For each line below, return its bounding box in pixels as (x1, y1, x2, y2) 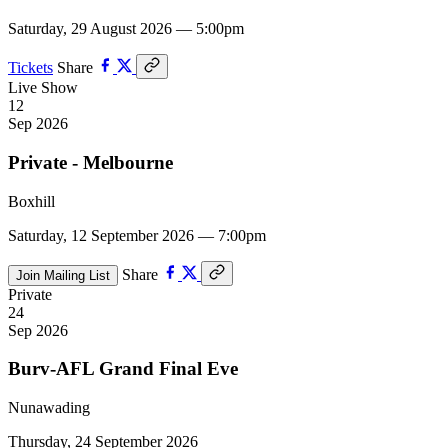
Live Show (8, 79, 78, 97)
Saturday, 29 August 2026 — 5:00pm (8, 20, 244, 38)
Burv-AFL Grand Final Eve (8, 358, 238, 380)
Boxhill (8, 192, 55, 210)
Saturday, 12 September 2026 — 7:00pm (8, 226, 266, 244)
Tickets (8, 59, 53, 77)
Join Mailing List (16, 267, 110, 283)
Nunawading (8, 398, 90, 416)
